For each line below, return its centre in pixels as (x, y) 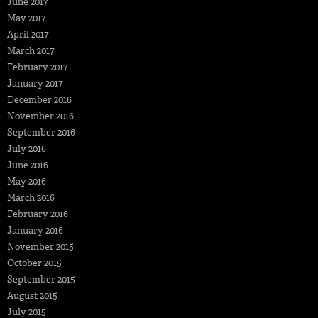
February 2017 (37, 67)
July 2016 (27, 148)
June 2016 (28, 165)
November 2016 (40, 116)
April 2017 (28, 34)
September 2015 (41, 279)
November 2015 (40, 246)
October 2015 (34, 263)
